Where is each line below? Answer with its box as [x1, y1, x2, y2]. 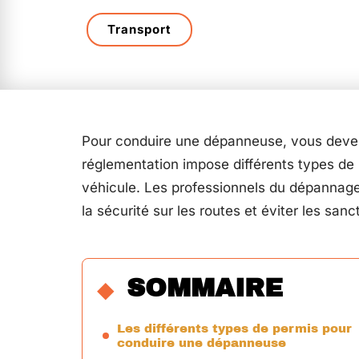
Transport [107, 22, 171, 37]
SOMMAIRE [127, 274, 283, 302]
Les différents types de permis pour [117, 322, 352, 335]
